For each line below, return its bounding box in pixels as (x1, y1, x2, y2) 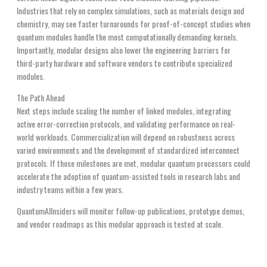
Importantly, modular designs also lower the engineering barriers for (16, 43, 231, 56)
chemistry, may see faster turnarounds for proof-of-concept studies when (16, 17, 250, 30)
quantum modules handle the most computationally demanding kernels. (16, 30, 238, 43)
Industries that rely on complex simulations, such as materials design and (16, 4, 244, 17)
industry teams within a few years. (16, 182, 123, 195)
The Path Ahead (16, 91, 65, 104)
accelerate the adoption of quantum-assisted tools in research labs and (16, 169, 240, 182)
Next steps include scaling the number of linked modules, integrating (16, 104, 231, 117)
